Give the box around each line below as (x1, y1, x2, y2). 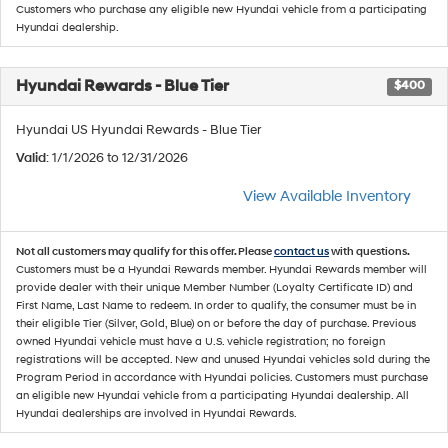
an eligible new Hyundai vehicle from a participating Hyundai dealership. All (16, 388, 409, 402)
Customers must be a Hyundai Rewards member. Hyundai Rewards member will (16, 262, 427, 276)
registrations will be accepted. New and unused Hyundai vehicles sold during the (16, 352, 430, 366)
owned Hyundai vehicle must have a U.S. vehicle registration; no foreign (16, 334, 385, 348)
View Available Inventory (243, 186, 411, 206)
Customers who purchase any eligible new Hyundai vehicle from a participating (16, 2, 427, 16)
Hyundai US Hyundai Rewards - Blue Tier (16, 121, 261, 138)
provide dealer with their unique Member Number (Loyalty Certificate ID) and (16, 280, 413, 294)
